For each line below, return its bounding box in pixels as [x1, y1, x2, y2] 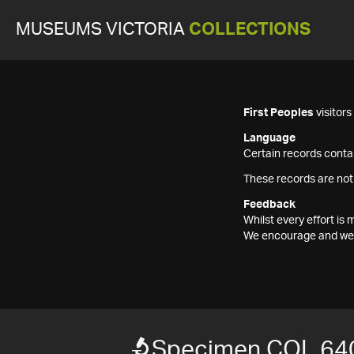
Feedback [243, 199, 296, 210]
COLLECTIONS [189, 21, 311, 38]
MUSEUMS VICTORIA [16, 21, 189, 38]
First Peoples [243, 107, 314, 119]
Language [243, 133, 296, 144]
